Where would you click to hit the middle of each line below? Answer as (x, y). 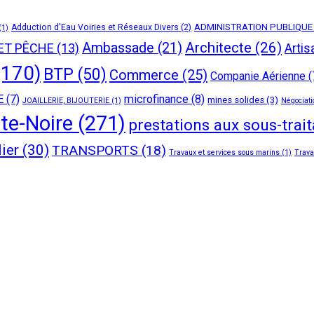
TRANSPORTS (95, 150)
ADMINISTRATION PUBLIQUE (253, 27)
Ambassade (118, 48)
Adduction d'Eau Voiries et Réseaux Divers (95, 27)
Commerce (144, 75)
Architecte (218, 47)
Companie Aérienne (258, 76)
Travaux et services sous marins (224, 152)
